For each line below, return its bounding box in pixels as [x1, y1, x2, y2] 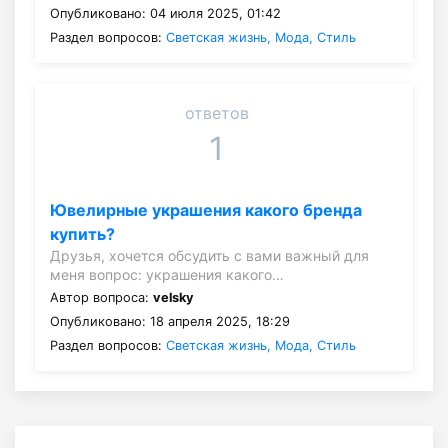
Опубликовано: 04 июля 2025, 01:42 [50, 5, 281, 21]
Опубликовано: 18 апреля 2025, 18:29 [50, 313, 290, 329]
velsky [153, 289, 194, 305]
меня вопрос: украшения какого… [50, 265, 284, 283]
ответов [184, 102, 249, 123]
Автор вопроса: [50, 289, 153, 305]
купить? [50, 223, 115, 244]
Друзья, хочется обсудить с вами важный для [50, 246, 369, 264]
